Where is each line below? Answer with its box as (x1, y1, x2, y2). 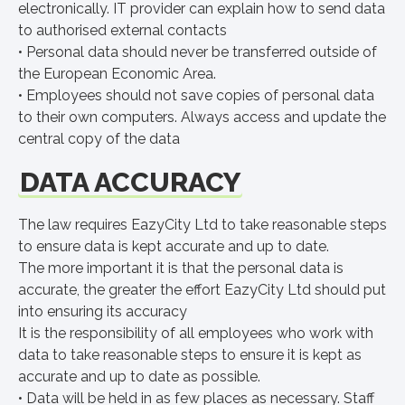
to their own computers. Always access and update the (18, 108, 386, 126)
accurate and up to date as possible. (18, 368, 260, 385)
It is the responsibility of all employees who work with (18, 325, 373, 342)
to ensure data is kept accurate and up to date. (18, 238, 329, 255)
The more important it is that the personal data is (18, 259, 344, 277)
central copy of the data (18, 130, 180, 147)
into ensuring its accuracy (18, 303, 187, 320)
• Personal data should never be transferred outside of (18, 43, 377, 61)
